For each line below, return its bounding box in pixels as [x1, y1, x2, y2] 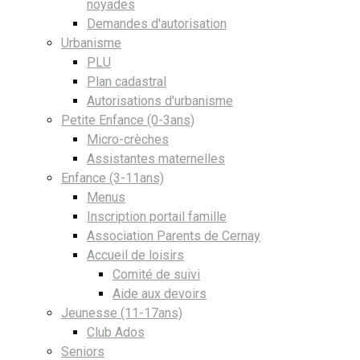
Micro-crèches [87, 131, 169, 147]
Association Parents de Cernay [87, 227, 260, 243]
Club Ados [87, 324, 145, 340]
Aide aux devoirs [112, 285, 207, 301]
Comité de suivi [112, 266, 200, 282]
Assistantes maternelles [87, 150, 225, 166]
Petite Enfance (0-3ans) [61, 112, 194, 128]
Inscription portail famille [87, 208, 227, 224]
